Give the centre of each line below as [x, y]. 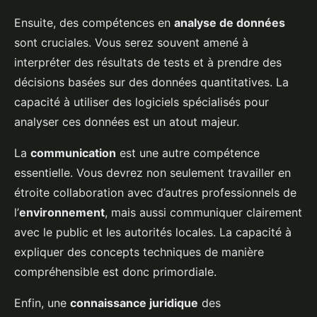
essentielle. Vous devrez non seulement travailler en [152, 173]
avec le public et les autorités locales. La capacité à [153, 232]
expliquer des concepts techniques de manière [139, 252]
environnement [62, 213]
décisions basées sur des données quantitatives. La [151, 82]
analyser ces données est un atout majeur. [127, 122]
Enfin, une [42, 303]
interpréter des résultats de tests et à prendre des [148, 63]
